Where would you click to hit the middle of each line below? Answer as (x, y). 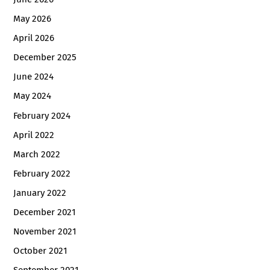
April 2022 (34, 135)
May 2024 (33, 96)
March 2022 (37, 154)
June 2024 (34, 77)
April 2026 (34, 38)
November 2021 (45, 231)
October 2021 (41, 250)
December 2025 (45, 58)
